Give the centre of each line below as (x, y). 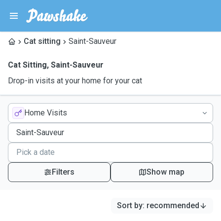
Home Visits (46, 113)
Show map (166, 172)
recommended (173, 205)
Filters (63, 172)
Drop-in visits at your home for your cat (75, 81)
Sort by (130, 205)
